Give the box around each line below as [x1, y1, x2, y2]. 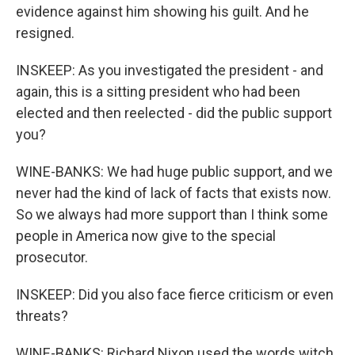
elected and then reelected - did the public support [16, 105, 332, 121]
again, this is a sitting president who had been [16, 83, 300, 100]
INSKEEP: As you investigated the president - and [16, 62, 323, 78]
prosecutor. [16, 249, 88, 265]
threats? [16, 307, 68, 324]
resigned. [16, 25, 74, 41]
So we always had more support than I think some [16, 206, 328, 223]
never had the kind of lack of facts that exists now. [16, 185, 331, 201]
